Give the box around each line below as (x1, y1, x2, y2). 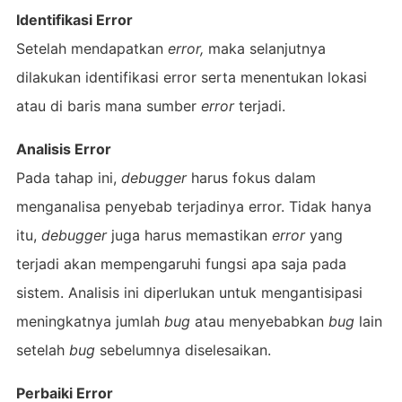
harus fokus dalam (186, 168, 316, 187)
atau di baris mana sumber (15, 96, 201, 115)
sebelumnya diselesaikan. (94, 340, 271, 359)
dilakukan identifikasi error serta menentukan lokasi (15, 67, 367, 86)
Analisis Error (15, 139, 111, 158)
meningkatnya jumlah (15, 311, 164, 330)
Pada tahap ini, (15, 168, 121, 187)
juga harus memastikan (110, 225, 267, 244)
